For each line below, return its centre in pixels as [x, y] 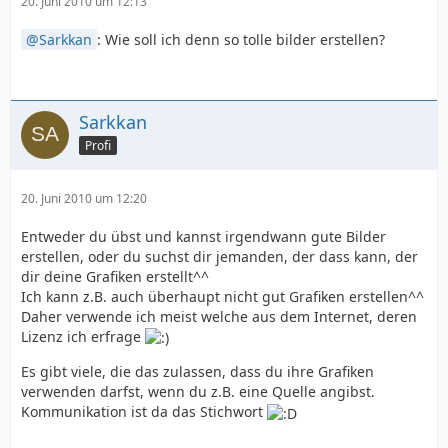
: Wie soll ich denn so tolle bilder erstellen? [241, 39]
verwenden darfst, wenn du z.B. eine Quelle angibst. [198, 392]
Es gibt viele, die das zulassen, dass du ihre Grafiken [197, 372]
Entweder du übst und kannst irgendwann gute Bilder [203, 236]
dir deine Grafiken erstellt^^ [115, 276]
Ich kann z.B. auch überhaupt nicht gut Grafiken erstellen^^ [222, 296]
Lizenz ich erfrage [83, 336]
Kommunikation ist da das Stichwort [144, 412]
